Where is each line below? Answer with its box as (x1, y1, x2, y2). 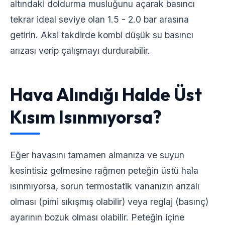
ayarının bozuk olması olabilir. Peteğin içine (10, 212, 184, 222)
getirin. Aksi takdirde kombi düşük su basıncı (10, 30, 193, 40)
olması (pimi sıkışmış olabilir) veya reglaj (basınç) (10, 196, 208, 207)
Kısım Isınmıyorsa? (10, 106, 162, 128)
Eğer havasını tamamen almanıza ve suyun (10, 150, 184, 160)
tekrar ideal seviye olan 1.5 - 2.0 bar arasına (10, 14, 189, 25)
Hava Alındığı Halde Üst (10, 83, 202, 105)
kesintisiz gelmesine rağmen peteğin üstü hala (10, 165, 198, 176)
